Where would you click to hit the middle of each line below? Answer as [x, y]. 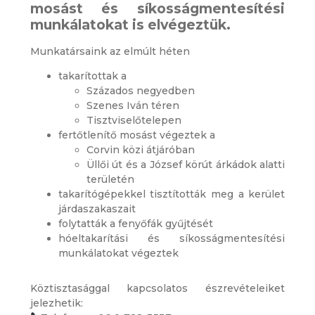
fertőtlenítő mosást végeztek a [136, 135]
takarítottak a [92, 76]
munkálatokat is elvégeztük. [130, 24]
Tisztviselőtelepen [134, 121]
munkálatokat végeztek [118, 253]
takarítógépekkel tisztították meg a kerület [172, 194]
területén [110, 180]
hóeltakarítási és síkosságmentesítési [172, 239]
